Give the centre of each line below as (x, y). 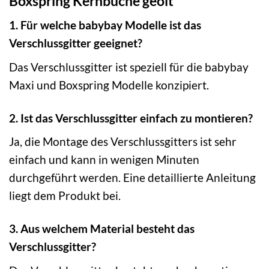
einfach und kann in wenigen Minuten (104, 160)
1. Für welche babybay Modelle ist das (105, 25)
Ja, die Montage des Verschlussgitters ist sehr (123, 142)
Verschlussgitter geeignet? (76, 43)
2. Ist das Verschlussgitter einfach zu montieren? (131, 118)
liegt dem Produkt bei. (65, 196)
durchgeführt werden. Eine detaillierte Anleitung (132, 178)
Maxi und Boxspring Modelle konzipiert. (109, 85)
